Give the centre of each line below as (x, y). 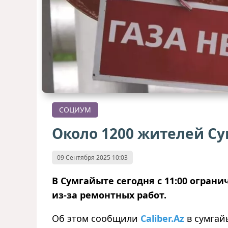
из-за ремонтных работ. (109, 195)
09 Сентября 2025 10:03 (92, 158)
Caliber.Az (162, 219)
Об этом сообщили (96, 219)
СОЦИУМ (75, 110)
